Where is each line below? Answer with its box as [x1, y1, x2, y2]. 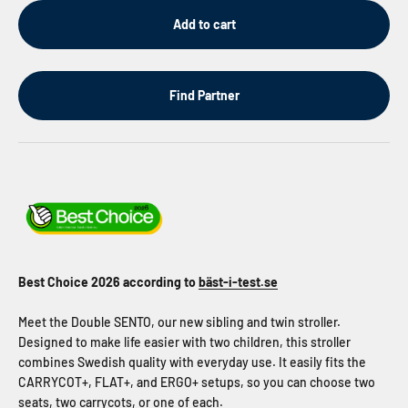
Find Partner [168, 87, 240, 103]
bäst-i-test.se [199, 274, 278, 291]
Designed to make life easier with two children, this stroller [18, 334, 351, 351]
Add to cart [172, 16, 236, 32]
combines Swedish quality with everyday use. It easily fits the [18, 354, 366, 371]
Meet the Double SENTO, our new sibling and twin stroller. [18, 314, 341, 331]
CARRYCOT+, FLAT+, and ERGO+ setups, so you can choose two [18, 374, 375, 391]
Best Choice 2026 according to [18, 274, 199, 291]
